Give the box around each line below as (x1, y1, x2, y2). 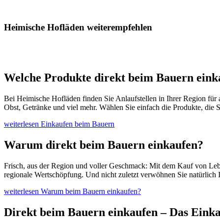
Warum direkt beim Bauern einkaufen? (4, 138, 203, 151)
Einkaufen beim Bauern (41, 119, 114, 128)
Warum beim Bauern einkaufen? (39, 187, 141, 195)
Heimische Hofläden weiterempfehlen (4, 22, 152, 33)
